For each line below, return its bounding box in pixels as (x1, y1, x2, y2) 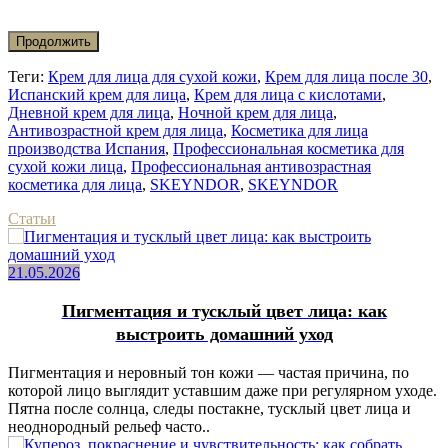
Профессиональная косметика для (173, 139, 404, 157)
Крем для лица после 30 (265, 67, 428, 85)
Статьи (8, 209, 56, 227)
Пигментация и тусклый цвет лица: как (61, 300, 387, 321)
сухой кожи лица (8, 157, 123, 175)
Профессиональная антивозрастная (131, 157, 371, 175)
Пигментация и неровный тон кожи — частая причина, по (8, 363, 409, 381)
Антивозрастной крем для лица (8, 121, 223, 139)
